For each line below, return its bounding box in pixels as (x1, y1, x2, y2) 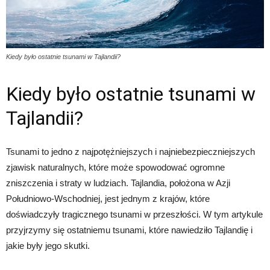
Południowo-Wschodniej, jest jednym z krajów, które (6, 193, 210, 204)
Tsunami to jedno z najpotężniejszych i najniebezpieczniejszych (6, 146, 255, 157)
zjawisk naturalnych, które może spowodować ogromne (6, 162, 225, 173)
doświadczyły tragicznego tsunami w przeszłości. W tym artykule (6, 209, 263, 220)
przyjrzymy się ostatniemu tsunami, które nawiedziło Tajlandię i (6, 225, 253, 236)
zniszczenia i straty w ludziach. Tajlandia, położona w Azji (6, 178, 230, 189)
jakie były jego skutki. (6, 240, 90, 251)
